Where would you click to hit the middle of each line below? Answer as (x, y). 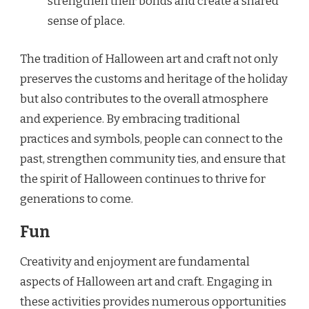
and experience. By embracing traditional (130, 119)
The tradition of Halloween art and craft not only (149, 59)
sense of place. (86, 21)
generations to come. (77, 199)
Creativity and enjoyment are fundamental (135, 262)
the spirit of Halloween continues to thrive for (143, 179)
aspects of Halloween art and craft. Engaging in (146, 282)
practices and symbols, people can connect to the (151, 139)
